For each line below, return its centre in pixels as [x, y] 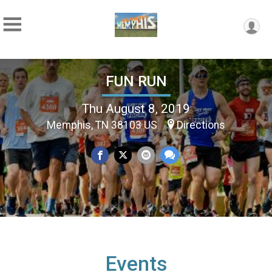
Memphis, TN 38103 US [103, 125]
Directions [201, 125]
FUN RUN [136, 81]
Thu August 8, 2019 [136, 108]
